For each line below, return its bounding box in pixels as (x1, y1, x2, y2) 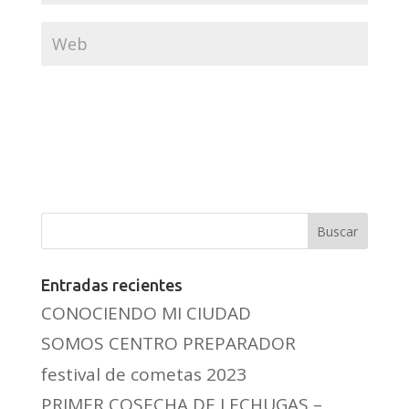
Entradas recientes (40, 275, 183, 294)
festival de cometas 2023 (40, 362, 246, 386)
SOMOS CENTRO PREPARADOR (40, 331, 296, 356)
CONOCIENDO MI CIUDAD (40, 300, 251, 325)
